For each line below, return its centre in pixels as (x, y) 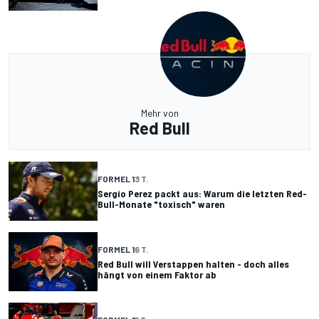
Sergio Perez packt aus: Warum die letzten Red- (202, 193)
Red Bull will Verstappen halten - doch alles (193, 263)
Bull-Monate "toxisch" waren (161, 204)
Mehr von (159, 113)
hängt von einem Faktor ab (157, 274)
